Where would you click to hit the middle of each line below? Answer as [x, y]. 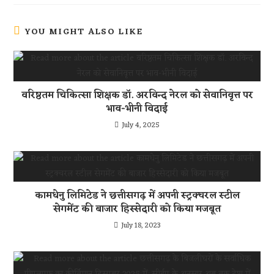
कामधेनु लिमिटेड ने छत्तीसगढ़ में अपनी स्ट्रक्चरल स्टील [137, 196]
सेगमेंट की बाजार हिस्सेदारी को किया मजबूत [137, 209]
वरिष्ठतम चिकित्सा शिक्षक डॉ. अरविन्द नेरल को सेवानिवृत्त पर [137, 95]
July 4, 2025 [141, 125]
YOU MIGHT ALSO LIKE [84, 32]
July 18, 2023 [141, 226]
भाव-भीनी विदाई [137, 109]
